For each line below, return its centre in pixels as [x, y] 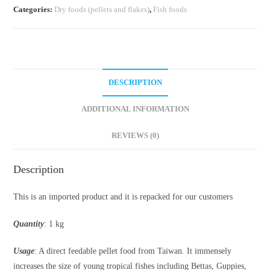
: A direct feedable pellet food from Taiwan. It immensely [133, 251]
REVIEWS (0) [135, 135]
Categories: [34, 9]
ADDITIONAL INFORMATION [135, 109]
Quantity [29, 224]
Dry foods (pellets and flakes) [102, 9]
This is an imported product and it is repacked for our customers [123, 196]
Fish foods [170, 9]
